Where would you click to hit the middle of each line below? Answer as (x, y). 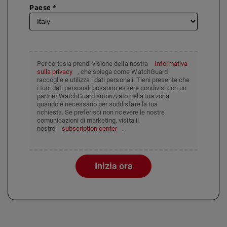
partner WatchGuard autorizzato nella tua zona (103, 96)
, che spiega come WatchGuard (123, 71)
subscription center (90, 128)
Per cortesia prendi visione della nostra (93, 63)
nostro (46, 128)
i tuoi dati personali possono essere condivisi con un (112, 88)
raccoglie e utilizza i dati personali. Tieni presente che (113, 80)
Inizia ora (113, 166)
